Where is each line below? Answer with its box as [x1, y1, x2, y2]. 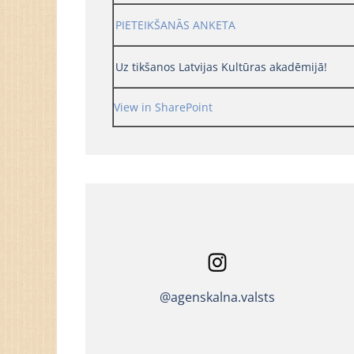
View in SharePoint [113, 99, 213, 115]
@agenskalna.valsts [160, 288, 276, 307]
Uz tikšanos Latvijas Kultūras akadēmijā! [115, 58, 327, 74]
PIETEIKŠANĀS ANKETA [115, 17, 235, 32]
